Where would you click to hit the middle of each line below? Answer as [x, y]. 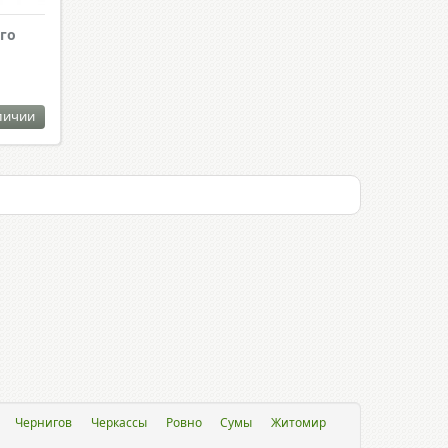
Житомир [298, 422]
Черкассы [118, 422]
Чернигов [44, 422]
